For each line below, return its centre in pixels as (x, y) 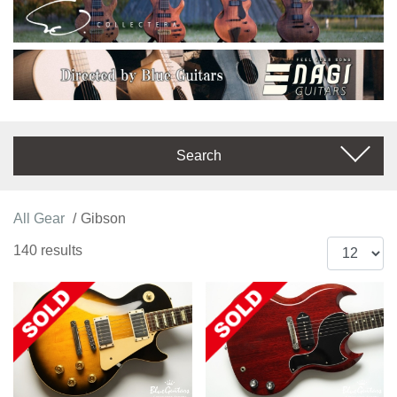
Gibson (103, 218)
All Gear (39, 218)
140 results (48, 250)
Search (198, 155)
